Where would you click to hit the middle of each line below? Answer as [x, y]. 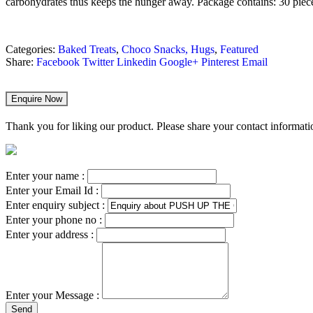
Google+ [179, 62]
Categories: [32, 50]
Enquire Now [37, 99]
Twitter [98, 62]
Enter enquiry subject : [57, 205]
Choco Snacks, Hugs [168, 50]
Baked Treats [87, 50]
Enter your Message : [54, 295]
